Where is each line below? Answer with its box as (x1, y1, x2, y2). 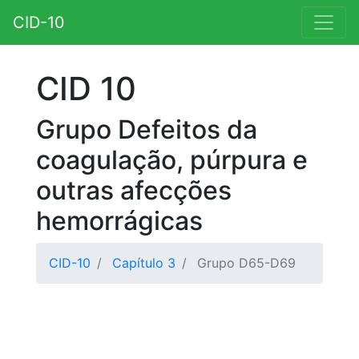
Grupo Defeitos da (36, 114, 257, 145)
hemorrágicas (36, 205, 203, 236)
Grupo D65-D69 (193, 255, 296, 271)
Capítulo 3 (112, 255, 175, 271)
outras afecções (36, 175, 232, 206)
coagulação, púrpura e (36, 144, 308, 175)
